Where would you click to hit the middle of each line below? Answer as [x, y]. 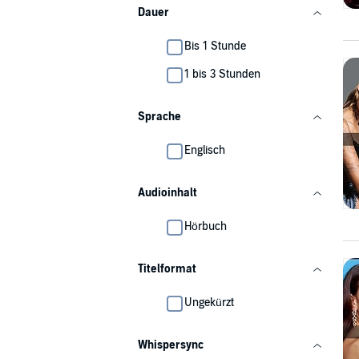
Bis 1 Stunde [215, 46]
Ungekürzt [209, 303]
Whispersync [171, 345]
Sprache [159, 117]
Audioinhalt [167, 193]
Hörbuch [206, 226]
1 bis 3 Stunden [222, 74]
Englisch [205, 150]
